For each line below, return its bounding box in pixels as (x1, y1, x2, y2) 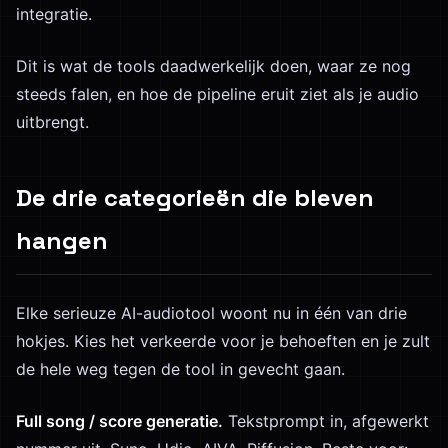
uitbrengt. (16, 112, 89, 132)
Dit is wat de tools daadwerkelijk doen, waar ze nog (16, 56, 411, 76)
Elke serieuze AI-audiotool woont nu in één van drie (16, 303, 407, 323)
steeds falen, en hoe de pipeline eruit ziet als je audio (16, 84, 419, 104)
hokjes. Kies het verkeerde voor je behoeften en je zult (16, 331, 430, 351)
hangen (16, 225, 108, 256)
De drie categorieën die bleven (16, 182, 374, 213)
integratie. (16, 4, 92, 24)
